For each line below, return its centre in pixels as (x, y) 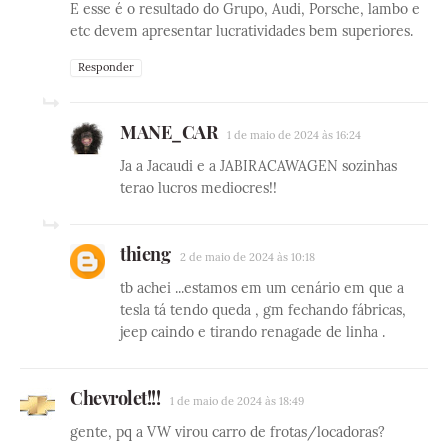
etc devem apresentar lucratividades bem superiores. (241, 31)
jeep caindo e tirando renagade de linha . (252, 332)
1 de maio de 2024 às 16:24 (294, 135)
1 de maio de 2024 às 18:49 (237, 401)
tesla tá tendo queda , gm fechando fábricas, (263, 310)
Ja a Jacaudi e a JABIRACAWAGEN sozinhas (258, 166)
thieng (145, 254)
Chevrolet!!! (115, 398)
